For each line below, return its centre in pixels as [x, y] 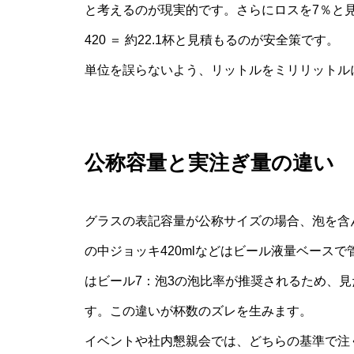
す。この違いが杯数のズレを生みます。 [198, 311]
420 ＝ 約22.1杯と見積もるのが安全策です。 [212, 40]
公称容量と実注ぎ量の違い [209, 162]
